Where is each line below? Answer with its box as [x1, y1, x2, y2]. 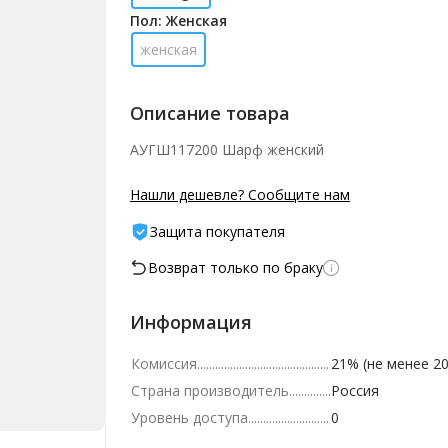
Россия [331, 381, 379, 400]
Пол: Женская [130, 11, 227, 30]
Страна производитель [131, 381, 289, 400]
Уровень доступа [131, 408, 248, 427]
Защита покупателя [150, 222, 285, 241]
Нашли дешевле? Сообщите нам [130, 185, 350, 204]
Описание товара [130, 101, 290, 125]
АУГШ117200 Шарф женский [130, 140, 324, 159]
